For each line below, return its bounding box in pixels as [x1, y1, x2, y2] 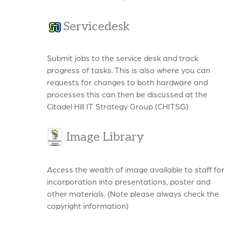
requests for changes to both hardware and [47, 77, 208, 87]
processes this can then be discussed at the [47, 89, 207, 99]
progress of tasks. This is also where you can [47, 65, 210, 75]
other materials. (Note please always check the [47, 188, 219, 199]
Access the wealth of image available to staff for [47, 164, 224, 175]
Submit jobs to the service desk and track [47, 52, 198, 63]
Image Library [63, 129, 147, 144]
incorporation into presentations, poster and [47, 176, 210, 187]
